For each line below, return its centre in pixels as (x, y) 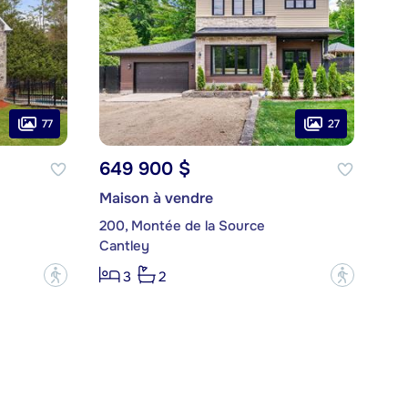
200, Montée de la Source (182, 226)
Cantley (124, 246)
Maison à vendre (156, 199)
